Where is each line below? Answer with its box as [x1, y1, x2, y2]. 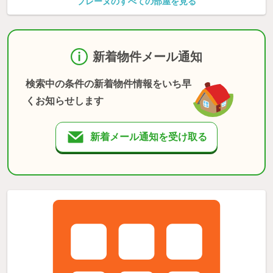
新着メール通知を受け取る [90, 131, 207, 142]
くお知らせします [26, 95, 104, 106]
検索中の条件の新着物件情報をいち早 [26, 78, 191, 89]
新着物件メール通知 [93, 49, 202, 63]
